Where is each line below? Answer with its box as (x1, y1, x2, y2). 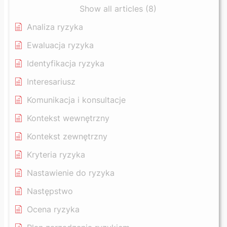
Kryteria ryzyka (27, 149, 85, 160)
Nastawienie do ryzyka (27, 167, 115, 178)
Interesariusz (27, 76, 75, 87)
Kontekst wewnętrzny (27, 112, 109, 123)
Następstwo (27, 185, 73, 196)
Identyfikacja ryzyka (27, 58, 104, 68)
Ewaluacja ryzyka (27, 40, 94, 50)
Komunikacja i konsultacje (27, 94, 126, 105)
